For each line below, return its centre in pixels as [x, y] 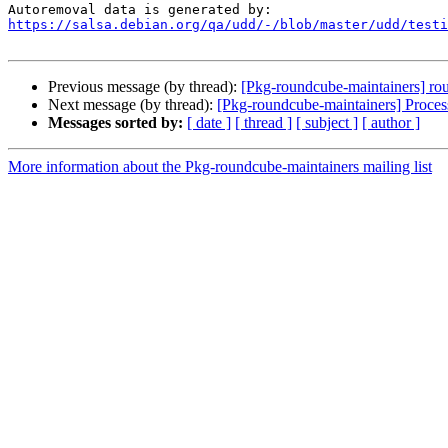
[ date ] [209, 123]
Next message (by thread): [132, 105]
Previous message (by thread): [144, 87]
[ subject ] [327, 123]
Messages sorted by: [115, 123]
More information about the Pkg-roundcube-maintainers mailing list [220, 167]
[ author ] [391, 123]
